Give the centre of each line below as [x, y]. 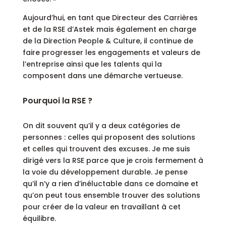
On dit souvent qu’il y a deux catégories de [101, 126]
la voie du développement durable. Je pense [105, 172]
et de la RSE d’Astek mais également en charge [109, 30]
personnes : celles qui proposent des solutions [109, 137]
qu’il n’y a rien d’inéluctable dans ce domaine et [110, 184]
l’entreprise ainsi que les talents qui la [92, 64]
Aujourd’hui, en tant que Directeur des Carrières [110, 18]
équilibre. [39, 219]
